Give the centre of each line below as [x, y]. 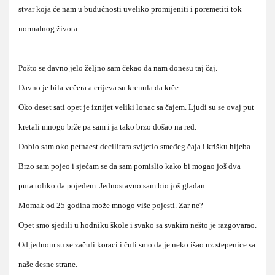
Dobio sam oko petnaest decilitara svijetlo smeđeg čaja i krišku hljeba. [135, 146]
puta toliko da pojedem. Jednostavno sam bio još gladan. [113, 185]
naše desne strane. [48, 264]
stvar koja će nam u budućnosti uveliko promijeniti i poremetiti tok [130, 9]
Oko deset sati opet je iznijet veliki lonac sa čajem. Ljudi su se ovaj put [136, 107]
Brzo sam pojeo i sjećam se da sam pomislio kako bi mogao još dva [130, 166]
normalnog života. [49, 28]
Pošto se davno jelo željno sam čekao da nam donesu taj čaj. [118, 68]
